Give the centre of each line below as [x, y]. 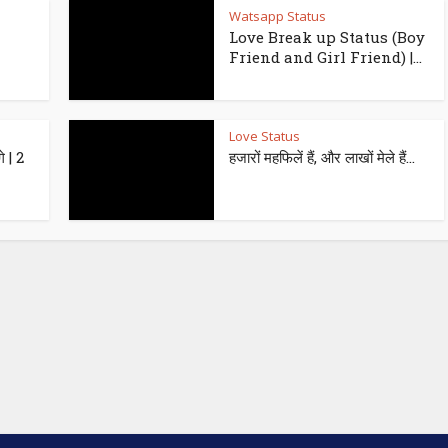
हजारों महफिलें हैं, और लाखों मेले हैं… [322, 157]
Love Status [264, 136]
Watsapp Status [277, 16]
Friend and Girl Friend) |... [325, 57]
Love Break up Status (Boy [327, 37]
